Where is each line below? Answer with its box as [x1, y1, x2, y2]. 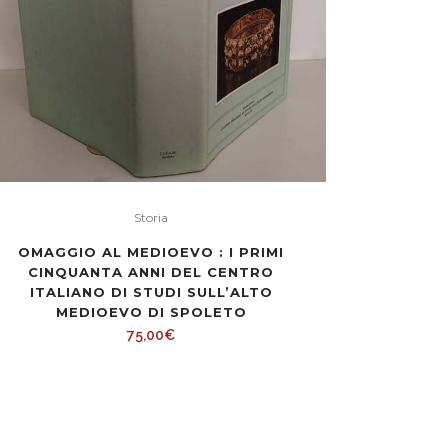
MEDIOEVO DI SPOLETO [55, 303, 247, 320]
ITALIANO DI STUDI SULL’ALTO [29, 283, 273, 300]
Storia [134, 209, 168, 225]
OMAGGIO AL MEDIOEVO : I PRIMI [18, 243, 284, 260]
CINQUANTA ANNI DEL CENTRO [28, 263, 274, 280]
